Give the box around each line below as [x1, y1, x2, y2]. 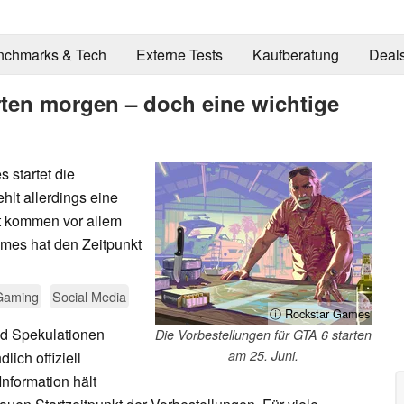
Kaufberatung [252, 44, 339, 66]
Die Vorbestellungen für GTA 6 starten [155, 325, 372, 344]
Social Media [52, 286, 126, 306]
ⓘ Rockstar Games [270, 304, 370, 322]
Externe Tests [135, 44, 223, 66]
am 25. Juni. [228, 345, 298, 364]
